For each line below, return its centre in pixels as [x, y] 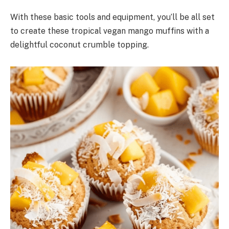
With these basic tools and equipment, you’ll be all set [112, 17]
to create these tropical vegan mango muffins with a [110, 31]
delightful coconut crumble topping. [79, 44]
